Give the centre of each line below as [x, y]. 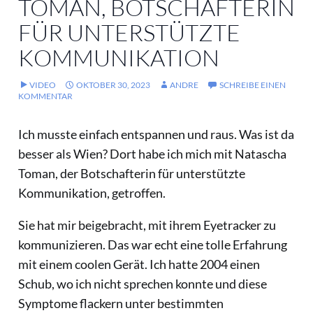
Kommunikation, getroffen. [92, 193]
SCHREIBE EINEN [253, 85]
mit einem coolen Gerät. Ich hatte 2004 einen [139, 264]
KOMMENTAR [45, 96]
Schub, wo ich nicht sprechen [96, 284]
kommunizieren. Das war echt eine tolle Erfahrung [153, 245]
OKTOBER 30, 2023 [113, 85]
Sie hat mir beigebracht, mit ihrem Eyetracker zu [147, 225]
